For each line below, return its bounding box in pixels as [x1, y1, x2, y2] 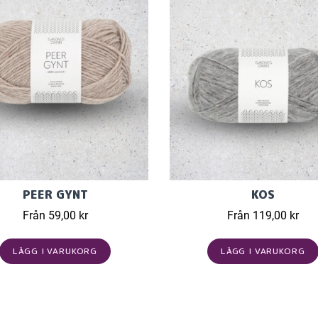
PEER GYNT [22, 187, 88, 202]
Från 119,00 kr [226, 209, 299, 222]
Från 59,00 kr [22, 209, 88, 222]
